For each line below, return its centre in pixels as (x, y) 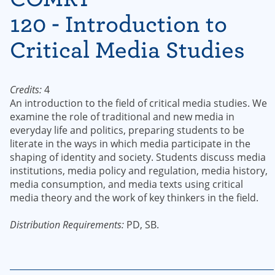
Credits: (26, 90)
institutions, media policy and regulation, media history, (139, 171)
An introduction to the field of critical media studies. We (138, 103)
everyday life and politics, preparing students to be (127, 130)
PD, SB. (141, 225)
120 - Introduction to (118, 24)
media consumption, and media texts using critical (126, 184)
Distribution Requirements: (67, 225)
